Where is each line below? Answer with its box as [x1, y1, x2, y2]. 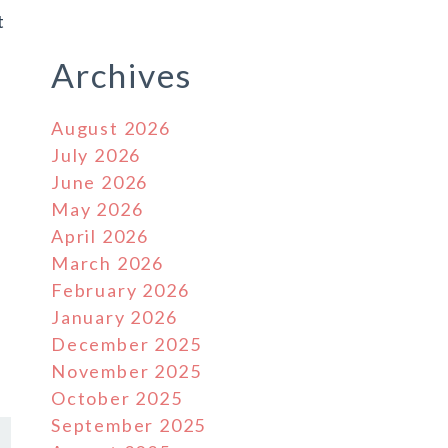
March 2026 [51, 252, 164, 274]
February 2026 [51, 279, 190, 301]
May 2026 [51, 198, 144, 220]
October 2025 [51, 387, 183, 409]
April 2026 [51, 225, 149, 247]
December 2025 [51, 333, 202, 355]
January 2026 [51, 306, 178, 328]
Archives [51, 55, 192, 95]
